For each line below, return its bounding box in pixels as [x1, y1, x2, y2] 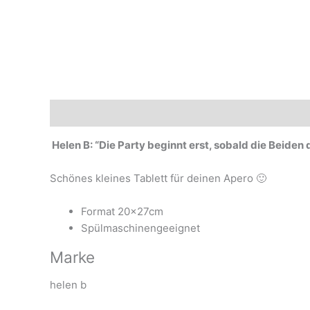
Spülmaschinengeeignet [81, 221, 200, 235]
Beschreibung [50, 106, 120, 120]
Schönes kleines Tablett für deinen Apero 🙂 [50, 172, 266, 185]
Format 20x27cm [81, 205, 163, 219]
